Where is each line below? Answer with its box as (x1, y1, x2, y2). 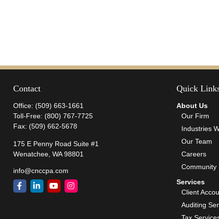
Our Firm (181, 111, 210, 120)
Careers (181, 150, 207, 158)
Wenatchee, (13, 150, 50, 158)
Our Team (181, 137, 213, 145)
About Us (176, 101, 208, 109)
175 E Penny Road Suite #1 (13, 139, 99, 148)
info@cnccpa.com (13, 166, 68, 175)
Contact (13, 83, 41, 93)
